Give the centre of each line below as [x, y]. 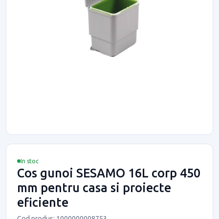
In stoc [30, 161]
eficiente [43, 202]
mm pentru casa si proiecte [94, 187]
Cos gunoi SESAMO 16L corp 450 [109, 173]
